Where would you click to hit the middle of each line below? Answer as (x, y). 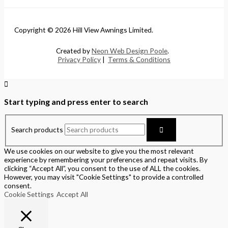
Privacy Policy (79, 59)
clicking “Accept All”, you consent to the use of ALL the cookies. (102, 168)
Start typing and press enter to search (76, 101)
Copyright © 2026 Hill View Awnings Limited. (84, 30)
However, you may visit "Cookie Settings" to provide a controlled (104, 177)
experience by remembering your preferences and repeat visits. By (106, 160)
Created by (74, 50)
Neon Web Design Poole (130, 50)
